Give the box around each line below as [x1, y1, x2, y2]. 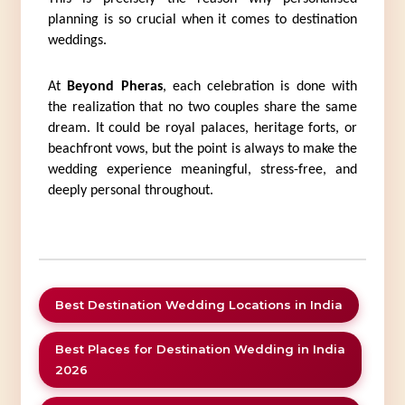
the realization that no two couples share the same [47, 100, 358, 116]
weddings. [47, 33, 107, 49]
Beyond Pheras [67, 80, 163, 95]
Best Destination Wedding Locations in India [54, 297, 343, 312]
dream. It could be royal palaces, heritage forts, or [47, 121, 358, 137]
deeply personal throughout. [47, 184, 213, 199]
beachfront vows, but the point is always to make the [47, 142, 358, 157]
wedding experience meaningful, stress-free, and [47, 163, 358, 178]
